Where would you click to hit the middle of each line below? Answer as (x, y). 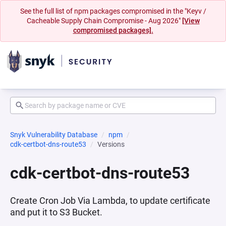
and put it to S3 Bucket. (56, 212)
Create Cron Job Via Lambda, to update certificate (110, 201)
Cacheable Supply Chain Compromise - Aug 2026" (104, 21)
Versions (111, 144)
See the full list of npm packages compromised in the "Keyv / (113, 11)
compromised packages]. (113, 30)
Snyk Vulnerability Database (54, 135)
